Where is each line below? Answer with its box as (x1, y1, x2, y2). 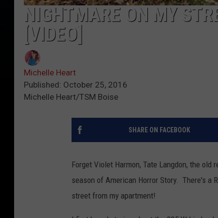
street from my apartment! (72, 190, 158, 200)
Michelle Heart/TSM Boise (24, 91, 118, 102)
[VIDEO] (24, 22, 83, 46)
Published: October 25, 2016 (24, 79, 127, 90)
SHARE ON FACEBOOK (128, 126, 190, 134)
